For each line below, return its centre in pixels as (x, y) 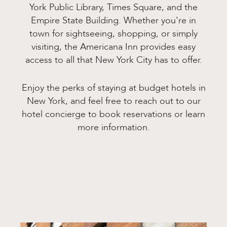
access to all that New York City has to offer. (113, 60)
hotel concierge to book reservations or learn (113, 114)
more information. (113, 127)
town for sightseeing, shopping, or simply (113, 33)
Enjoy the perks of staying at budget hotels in (113, 87)
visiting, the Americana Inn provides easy (113, 47)
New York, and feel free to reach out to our (113, 101)
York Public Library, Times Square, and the (113, 7)
